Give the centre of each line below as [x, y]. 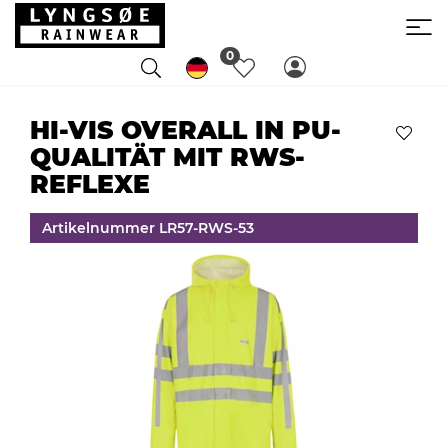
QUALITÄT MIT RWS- [167, 156]
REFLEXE [90, 183]
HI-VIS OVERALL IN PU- [185, 129]
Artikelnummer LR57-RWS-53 [148, 227]
